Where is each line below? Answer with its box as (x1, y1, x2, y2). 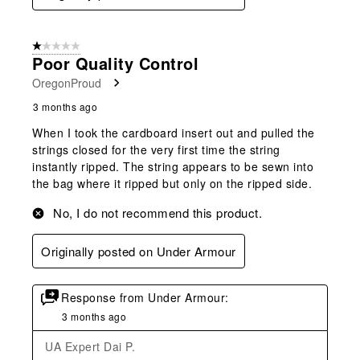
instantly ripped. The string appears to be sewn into (32, 157, 313, 174)
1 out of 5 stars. (32, 39, 104, 54)
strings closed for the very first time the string (32, 141, 280, 157)
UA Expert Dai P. (45, 337, 135, 354)
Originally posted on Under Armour (41, 242, 236, 260)
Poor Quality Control (32, 51, 198, 75)
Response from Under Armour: (61, 288, 229, 305)
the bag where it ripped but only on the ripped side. (32, 174, 312, 191)
